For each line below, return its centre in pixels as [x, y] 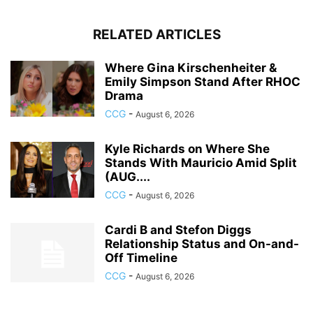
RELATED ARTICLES [156, 34]
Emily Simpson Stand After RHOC [203, 81]
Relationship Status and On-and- [202, 243]
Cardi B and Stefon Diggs [178, 230]
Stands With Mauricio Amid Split [201, 162]
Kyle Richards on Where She [187, 148]
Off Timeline [141, 257]
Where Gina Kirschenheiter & [191, 67]
